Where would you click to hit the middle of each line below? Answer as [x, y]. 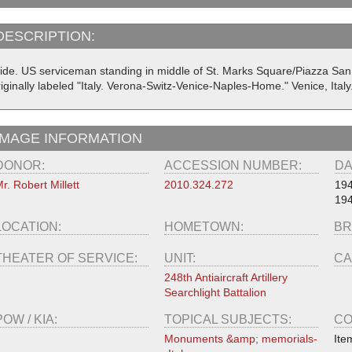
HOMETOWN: [205, 227]
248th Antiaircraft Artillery [225, 278]
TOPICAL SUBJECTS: [229, 320]
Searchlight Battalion [215, 293]
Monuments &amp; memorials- [240, 339]
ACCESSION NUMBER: [235, 166]
